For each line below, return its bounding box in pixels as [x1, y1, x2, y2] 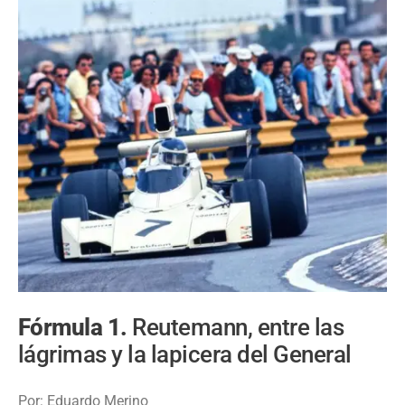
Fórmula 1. [18, 314, 133, 342]
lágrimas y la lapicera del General [18, 341, 352, 369]
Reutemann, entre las [132, 314, 344, 342]
